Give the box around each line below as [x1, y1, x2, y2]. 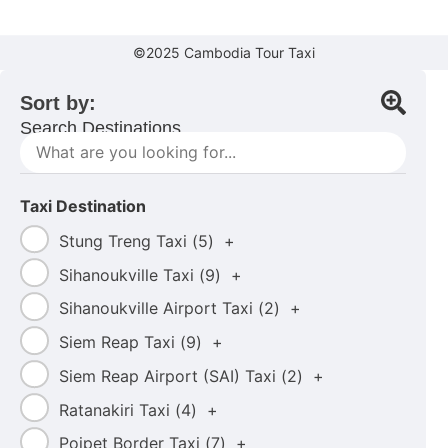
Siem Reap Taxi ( [58, 332, 186, 353]
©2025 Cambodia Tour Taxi [133, 44, 315, 62]
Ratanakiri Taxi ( [58, 399, 181, 420]
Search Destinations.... [20, 118, 201, 139]
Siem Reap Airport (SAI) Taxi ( [58, 365, 287, 386]
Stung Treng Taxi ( [58, 230, 198, 251]
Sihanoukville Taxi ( [58, 264, 205, 285]
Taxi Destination [20, 196, 146, 217]
